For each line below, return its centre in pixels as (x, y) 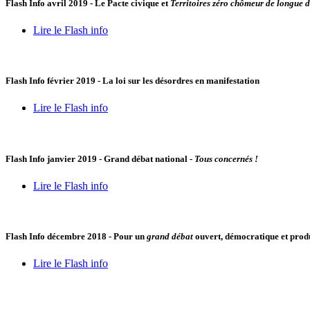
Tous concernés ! (226, 158)
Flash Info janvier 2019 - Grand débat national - (100, 158)
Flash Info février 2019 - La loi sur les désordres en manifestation (133, 81)
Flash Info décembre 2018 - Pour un (76, 236)
